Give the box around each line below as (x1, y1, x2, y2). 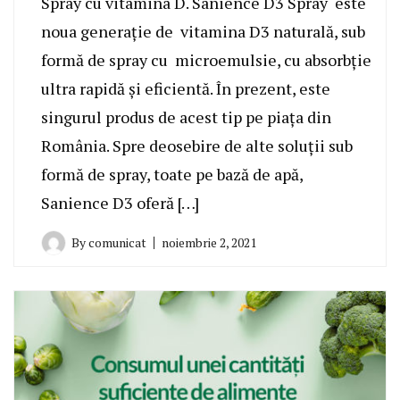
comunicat (88, 233, 146, 251)
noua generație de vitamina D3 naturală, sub (41, 20, 365, 42)
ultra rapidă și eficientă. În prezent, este (41, 77, 330, 99)
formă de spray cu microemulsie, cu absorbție (41, 48, 371, 71)
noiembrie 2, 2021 (162, 233, 256, 251)
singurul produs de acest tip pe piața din (41, 105, 331, 128)
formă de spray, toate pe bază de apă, (41, 162, 303, 185)
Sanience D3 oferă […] (41, 191, 199, 213)
